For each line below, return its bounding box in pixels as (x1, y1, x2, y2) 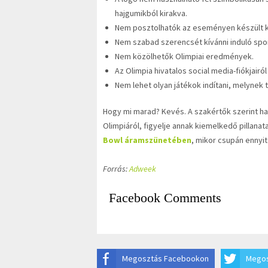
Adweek (129, 163, 156, 174)
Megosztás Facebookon (122, 252, 209, 264)
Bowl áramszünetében (103, 134, 191, 145)
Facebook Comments (109, 190, 221, 205)
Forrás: (103, 163, 129, 174)
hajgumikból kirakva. (115, 7, 187, 19)
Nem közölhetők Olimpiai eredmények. (115, 50, 254, 62)
